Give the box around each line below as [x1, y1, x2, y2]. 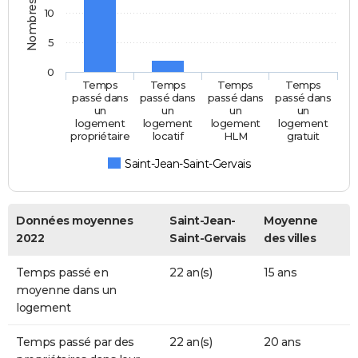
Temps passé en [16, 265, 108, 280]
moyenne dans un [16, 283, 117, 298]
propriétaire [70, 129, 130, 143]
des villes [264, 231, 316, 246]
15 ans [264, 265, 296, 280]
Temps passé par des [16, 335, 134, 350]
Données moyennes [16, 213, 133, 229]
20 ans [264, 335, 300, 350]
